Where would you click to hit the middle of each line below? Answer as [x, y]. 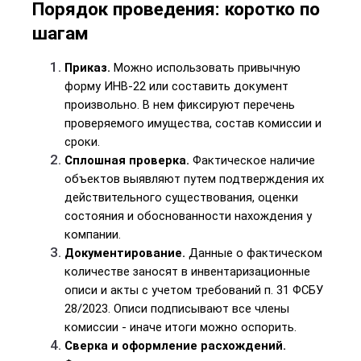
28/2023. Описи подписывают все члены [177, 309]
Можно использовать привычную [205, 68]
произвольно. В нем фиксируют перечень [180, 105]
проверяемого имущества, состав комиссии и [193, 123]
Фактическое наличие [252, 160]
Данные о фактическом [254, 253]
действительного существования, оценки [181, 197]
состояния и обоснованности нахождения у [188, 216]
